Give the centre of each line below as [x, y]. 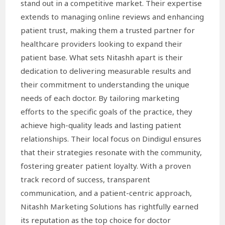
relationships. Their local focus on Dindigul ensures [111, 138]
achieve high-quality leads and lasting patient [101, 125]
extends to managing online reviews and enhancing [113, 16]
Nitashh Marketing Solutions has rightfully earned [110, 206]
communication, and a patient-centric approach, [106, 193]
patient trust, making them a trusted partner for [108, 30]
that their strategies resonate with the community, [111, 152]
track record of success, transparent [86, 179]
